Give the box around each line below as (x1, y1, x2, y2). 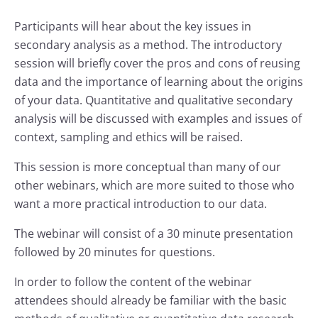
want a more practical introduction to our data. (14, 196, 267, 212)
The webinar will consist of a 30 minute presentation (14, 226, 293, 241)
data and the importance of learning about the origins (14, 74, 303, 89)
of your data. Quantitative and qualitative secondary (14, 92, 292, 108)
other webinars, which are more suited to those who (14, 177, 295, 193)
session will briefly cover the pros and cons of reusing (14, 55, 300, 71)
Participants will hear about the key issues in (14, 18, 251, 34)
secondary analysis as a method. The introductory (14, 37, 282, 53)
